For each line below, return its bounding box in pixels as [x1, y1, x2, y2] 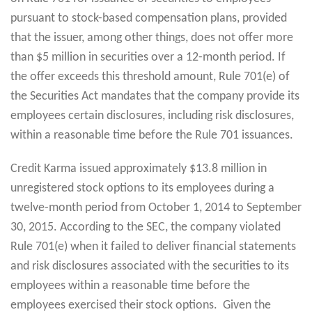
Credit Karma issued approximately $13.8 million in [10, 162, 267, 175]
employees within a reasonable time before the [10, 279, 250, 292]
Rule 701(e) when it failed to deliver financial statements [10, 240, 296, 253]
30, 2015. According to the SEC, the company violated [10, 220, 281, 234]
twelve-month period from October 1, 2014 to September [10, 201, 302, 214]
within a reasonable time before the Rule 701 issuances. [10, 128, 293, 142]
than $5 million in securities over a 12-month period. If [10, 50, 286, 64]
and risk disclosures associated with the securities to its [10, 259, 289, 273]
